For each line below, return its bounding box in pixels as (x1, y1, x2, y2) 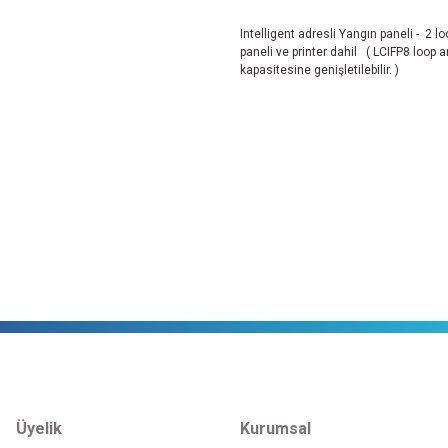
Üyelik (16, 419, 62, 438)
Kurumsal (240, 419, 311, 438)
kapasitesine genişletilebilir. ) (240, 63, 399, 77)
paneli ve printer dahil (240, 45, 366, 59)
